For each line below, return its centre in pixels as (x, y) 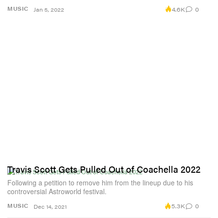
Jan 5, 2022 (49, 10)
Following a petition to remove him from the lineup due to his (100, 182)
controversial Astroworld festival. (57, 191)
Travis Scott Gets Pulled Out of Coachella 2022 (104, 169)
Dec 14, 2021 (50, 206)
